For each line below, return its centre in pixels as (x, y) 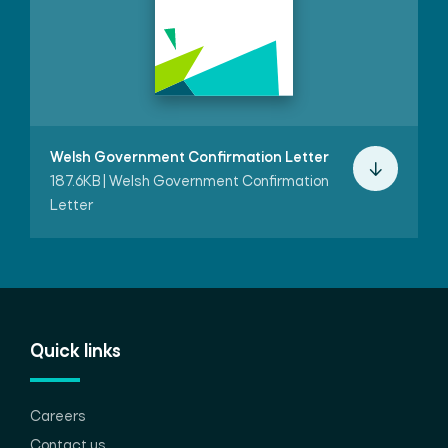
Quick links (75, 352)
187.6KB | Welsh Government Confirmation (189, 182)
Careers (58, 417)
